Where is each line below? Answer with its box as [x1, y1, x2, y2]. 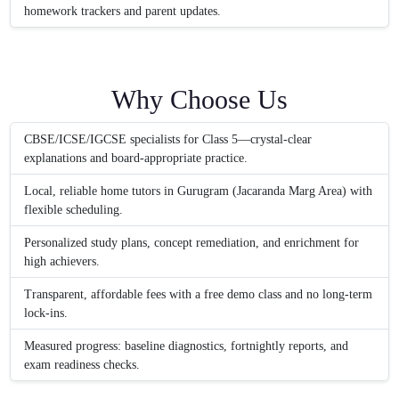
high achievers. [24, 254, 101, 268]
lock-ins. [24, 305, 69, 320]
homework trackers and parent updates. [24, 4, 222, 18]
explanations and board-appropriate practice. [24, 151, 248, 165]
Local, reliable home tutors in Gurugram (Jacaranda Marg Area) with [24, 183, 373, 198]
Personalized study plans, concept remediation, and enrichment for [24, 235, 360, 249]
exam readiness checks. [24, 357, 141, 371]
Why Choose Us [111, 84, 288, 114]
